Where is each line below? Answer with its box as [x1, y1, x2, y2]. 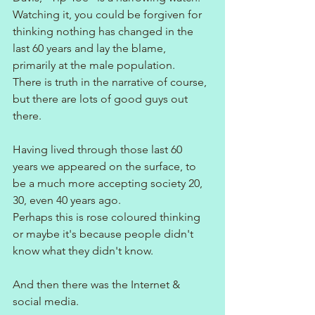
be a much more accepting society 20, [13, 176, 205, 190]
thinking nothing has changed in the [13, 24, 196, 38]
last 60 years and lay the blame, [13, 41, 169, 55]
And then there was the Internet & [13, 277, 183, 291]
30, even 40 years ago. [13, 193, 121, 207]
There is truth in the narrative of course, [13, 75, 210, 89]
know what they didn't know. [13, 243, 153, 257]
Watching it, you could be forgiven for [13, 7, 205, 21]
